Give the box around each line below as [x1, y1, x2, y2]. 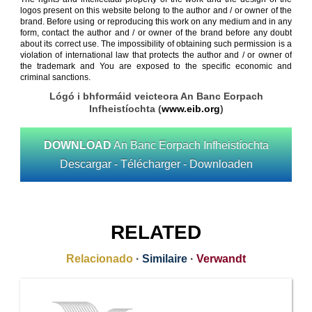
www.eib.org [161, 103, 220, 114]
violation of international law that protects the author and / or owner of [20, 50, 292, 60]
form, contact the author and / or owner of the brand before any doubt [20, 28, 292, 38]
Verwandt [196, 253, 246, 265]
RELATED [111, 221, 201, 243]
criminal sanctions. [20, 72, 91, 82]
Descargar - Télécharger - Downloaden [59, 158, 253, 170]
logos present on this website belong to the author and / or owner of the [20, 6, 292, 15]
